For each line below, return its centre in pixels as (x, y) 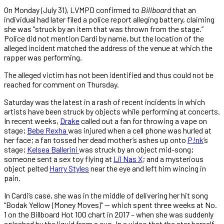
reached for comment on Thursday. (61, 84)
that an (183, 9)
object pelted (27, 168)
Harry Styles (69, 168)
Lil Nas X (128, 158)
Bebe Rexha (47, 130)
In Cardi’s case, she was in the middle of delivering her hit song (106, 195)
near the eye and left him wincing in (147, 168)
